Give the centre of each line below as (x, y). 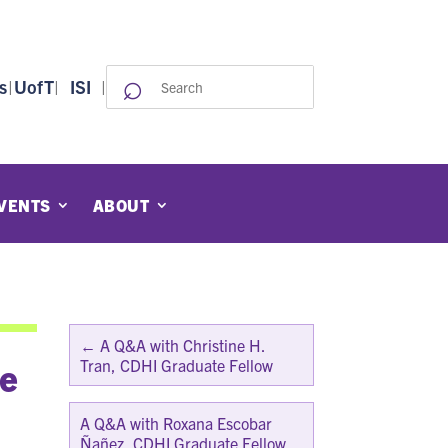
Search (235, 78)
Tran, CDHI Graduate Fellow (176, 364)
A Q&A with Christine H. (182, 344)
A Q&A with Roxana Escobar (175, 422)
